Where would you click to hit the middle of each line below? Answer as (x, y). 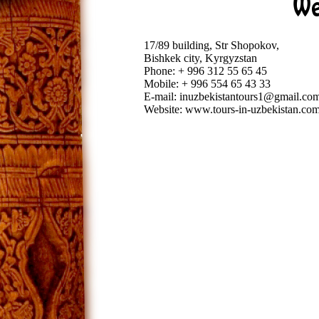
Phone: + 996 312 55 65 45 (205, 70)
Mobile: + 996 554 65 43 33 (207, 83)
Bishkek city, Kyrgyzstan (200, 58)
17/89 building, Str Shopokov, (211, 45)
